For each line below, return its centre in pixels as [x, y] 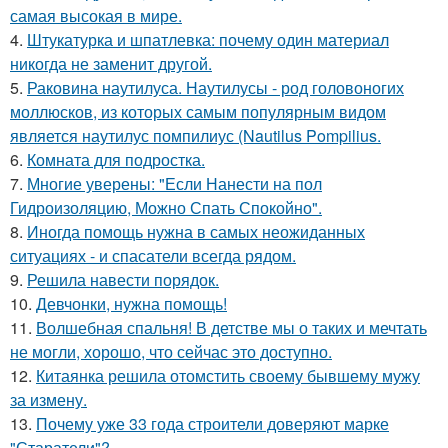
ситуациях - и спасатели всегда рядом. [153, 256]
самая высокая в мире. [96, 16]
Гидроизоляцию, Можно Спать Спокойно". [166, 208]
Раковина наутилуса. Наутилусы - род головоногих [215, 88]
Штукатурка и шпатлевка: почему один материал [208, 40]
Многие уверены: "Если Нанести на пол [174, 184]
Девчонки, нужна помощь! [131, 304]
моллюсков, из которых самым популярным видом [198, 112]
